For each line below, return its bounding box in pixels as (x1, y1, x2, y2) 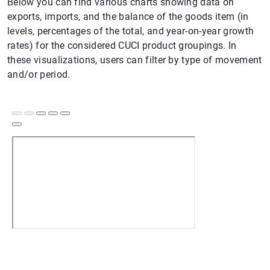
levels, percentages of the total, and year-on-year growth (7, 25, 254, 37)
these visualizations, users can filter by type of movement (7, 54, 262, 66)
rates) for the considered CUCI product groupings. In (7, 40, 237, 51)
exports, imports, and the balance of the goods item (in (7, 11, 249, 22)
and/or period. (7, 69, 71, 80)
